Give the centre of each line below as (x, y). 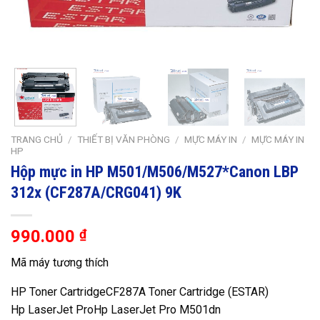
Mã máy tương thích (60, 263)
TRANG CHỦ (37, 140)
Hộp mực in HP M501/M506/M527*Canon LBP (155, 172)
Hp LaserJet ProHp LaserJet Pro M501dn (116, 310)
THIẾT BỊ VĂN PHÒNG (124, 140)
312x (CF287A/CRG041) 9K (96, 192)
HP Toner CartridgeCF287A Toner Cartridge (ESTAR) (140, 292)
